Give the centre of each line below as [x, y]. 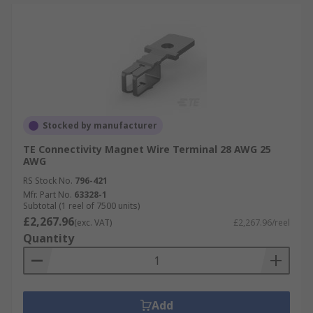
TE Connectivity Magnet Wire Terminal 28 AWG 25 [147, 149]
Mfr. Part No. [48, 195]
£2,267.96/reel [262, 223]
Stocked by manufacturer [100, 125]
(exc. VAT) [93, 223]
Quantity [49, 238]
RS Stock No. [48, 181]
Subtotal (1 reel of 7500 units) [81, 206]
